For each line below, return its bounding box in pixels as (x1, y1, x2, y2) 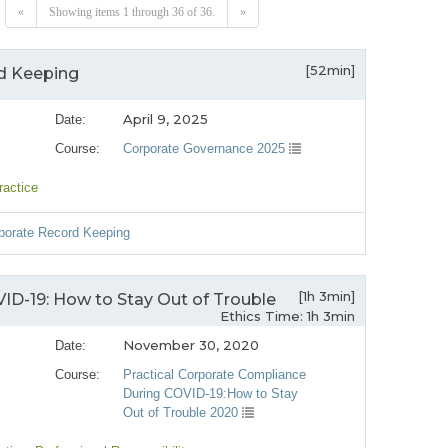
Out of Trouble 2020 (123, 405, 243, 421)
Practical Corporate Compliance (123, 367, 307, 383)
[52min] (305, 62, 355, 79)
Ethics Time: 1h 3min (220, 308, 355, 325)
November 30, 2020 (123, 337, 260, 354)
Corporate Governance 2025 (123, 141, 290, 157)
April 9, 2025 (123, 111, 209, 128)
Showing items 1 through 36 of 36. (48, 5, 215, 20)
